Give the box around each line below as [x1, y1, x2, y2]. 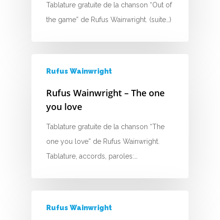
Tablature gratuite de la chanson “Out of [46, 1, 172, 9]
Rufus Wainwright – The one [46, 87, 165, 99]
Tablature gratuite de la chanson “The [46, 123, 165, 131]
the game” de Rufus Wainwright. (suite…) [46, 16, 171, 24]
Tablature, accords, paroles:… [46, 152, 137, 160]
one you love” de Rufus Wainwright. [46, 137, 160, 145]
